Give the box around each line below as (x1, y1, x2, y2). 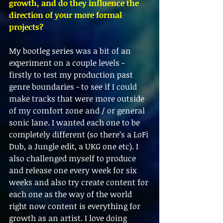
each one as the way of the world (9, 189, 134, 200)
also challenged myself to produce (9, 153, 138, 164)
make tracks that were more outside (9, 93, 146, 104)
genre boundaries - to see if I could (9, 81, 139, 92)
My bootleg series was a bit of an (9, 45, 133, 56)
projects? (9, 21, 43, 32)
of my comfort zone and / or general (9, 105, 147, 116)
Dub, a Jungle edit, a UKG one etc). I (9, 141, 140, 152)
